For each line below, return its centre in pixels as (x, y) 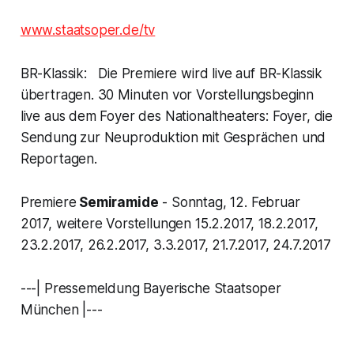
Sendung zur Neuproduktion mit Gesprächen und (173, 138)
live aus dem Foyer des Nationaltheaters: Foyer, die (177, 117)
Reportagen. (58, 159)
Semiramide (117, 203)
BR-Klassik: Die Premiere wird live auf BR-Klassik (171, 74)
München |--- (61, 310)
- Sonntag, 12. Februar (229, 203)
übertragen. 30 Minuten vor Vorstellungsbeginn (167, 95)
